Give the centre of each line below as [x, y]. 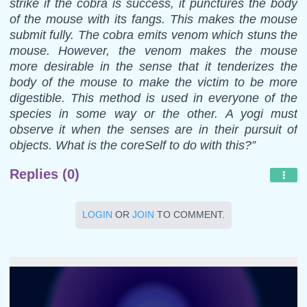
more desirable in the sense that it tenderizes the [153, 66]
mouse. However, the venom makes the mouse [153, 50]
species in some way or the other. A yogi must [153, 113]
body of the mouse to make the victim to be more [153, 82]
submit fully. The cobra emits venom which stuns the [153, 35]
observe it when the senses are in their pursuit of [153, 129]
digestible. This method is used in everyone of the [153, 98]
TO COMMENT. [189, 215]
